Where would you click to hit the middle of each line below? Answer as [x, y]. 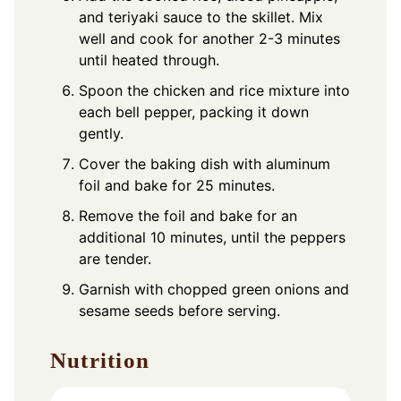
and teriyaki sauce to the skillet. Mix [201, 17]
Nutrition [109, 361]
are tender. [115, 258]
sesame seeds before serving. [179, 310]
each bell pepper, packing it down [194, 111]
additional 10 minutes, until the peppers [212, 237]
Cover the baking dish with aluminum [205, 163]
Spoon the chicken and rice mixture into [214, 90]
